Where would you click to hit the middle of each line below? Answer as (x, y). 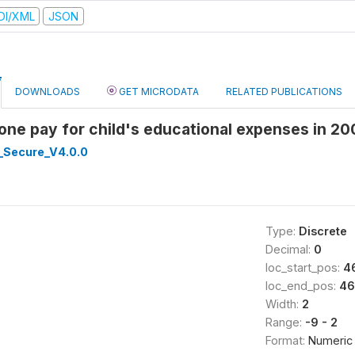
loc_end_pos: (302, 286)
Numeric (330, 340)
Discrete (323, 231)
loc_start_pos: (304, 267)
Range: (285, 322)
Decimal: (289, 249)
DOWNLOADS (48, 92)
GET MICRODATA (158, 92)
